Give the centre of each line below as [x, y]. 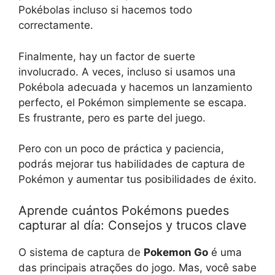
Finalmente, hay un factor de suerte [107, 56]
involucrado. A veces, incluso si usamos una [127, 72]
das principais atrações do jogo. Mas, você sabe [137, 267]
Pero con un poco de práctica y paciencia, [121, 149]
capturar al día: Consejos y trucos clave [133, 225]
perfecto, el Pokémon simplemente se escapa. [133, 102]
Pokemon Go [176, 252]
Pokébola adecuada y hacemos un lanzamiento [135, 87]
